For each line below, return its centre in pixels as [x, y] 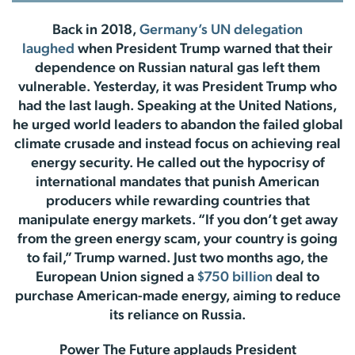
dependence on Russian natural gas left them [177, 69]
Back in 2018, [96, 31]
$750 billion [235, 278]
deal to [296, 278]
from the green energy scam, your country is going [177, 240]
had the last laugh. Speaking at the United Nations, [177, 107]
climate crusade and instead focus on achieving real [177, 145]
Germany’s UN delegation [221, 31]
